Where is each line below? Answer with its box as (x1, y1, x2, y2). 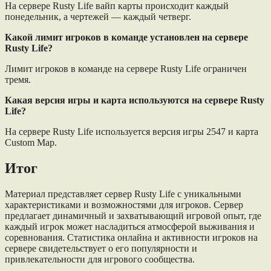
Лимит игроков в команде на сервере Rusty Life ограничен (5, 63, 247, 74)
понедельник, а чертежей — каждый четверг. (5, 11, 191, 22)
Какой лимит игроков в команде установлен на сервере (5, 31, 248, 42)
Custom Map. (5, 137, 57, 148)
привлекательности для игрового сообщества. (5, 253, 195, 264)
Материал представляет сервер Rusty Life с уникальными (5, 188, 241, 199)
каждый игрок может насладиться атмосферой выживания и (5, 221, 255, 232)
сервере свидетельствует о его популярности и (5, 243, 197, 253)
